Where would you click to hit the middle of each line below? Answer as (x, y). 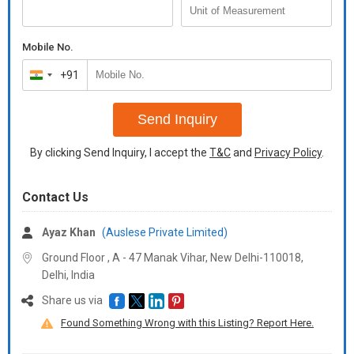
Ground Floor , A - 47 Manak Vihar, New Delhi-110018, (173, 258)
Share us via (73, 300)
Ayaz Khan (69, 232)
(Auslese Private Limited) (165, 232)
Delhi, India (68, 275)
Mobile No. (48, 47)
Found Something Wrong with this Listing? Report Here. (187, 323)
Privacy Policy (288, 153)
